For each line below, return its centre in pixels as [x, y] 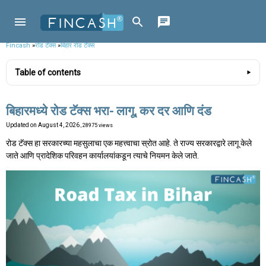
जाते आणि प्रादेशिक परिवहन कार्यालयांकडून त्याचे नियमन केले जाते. [102, 156]
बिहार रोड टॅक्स [77, 45]
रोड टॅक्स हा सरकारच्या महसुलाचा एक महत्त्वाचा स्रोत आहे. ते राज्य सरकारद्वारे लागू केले [129, 143]
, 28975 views [97, 126]
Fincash [18, 45]
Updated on [22, 125]
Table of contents [48, 73]
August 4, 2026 [59, 125]
